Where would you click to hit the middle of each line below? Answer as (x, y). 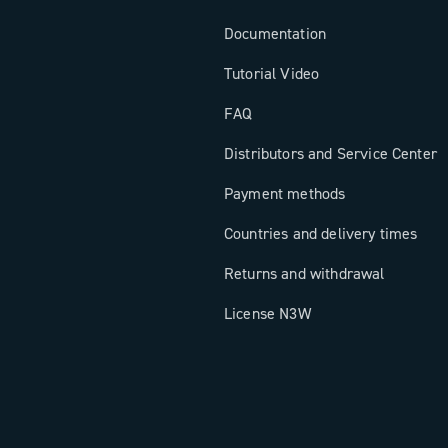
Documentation (275, 33)
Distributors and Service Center (330, 153)
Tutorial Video (272, 73)
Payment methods (285, 193)
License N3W (267, 313)
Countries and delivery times (321, 233)
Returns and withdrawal (304, 273)
